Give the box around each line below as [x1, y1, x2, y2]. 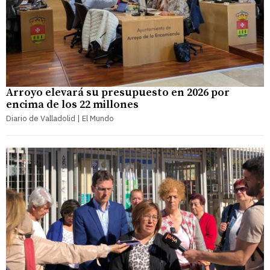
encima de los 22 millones [6, 97, 139, 111]
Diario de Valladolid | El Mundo [6, 113, 114, 124]
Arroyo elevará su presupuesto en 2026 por [6, 85, 230, 99]
